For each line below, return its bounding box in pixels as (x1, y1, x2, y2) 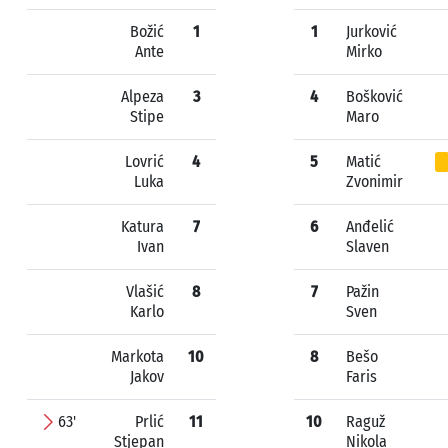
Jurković (346, 22, 397, 41)
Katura (121, 217, 164, 236)
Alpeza (121, 87, 164, 106)
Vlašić (126, 282, 164, 301)
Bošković (346, 87, 403, 106)
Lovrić (125, 152, 164, 171)
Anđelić (346, 217, 394, 236)
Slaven (346, 237, 389, 256)
